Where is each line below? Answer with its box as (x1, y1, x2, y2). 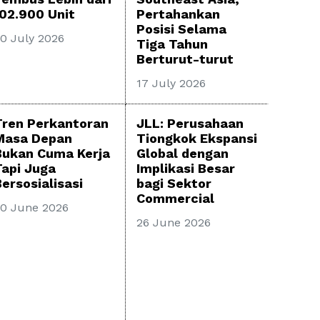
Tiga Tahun (136, 36, 208, 51)
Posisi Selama (136, 21, 226, 36)
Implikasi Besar (136, 161, 235, 176)
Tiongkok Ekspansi (136, 131, 257, 146)
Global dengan (136, 146, 229, 161)
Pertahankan (136, 6, 220, 21)
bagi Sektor (136, 176, 211, 191)
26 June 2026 (136, 216, 211, 230)
